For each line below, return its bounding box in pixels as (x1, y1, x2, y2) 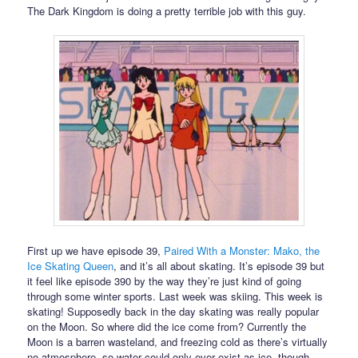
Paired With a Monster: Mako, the (164, 242, 320, 258)
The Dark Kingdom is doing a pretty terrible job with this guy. (27, 2, 307, 18)
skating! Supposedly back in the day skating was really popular (27, 303, 320, 319)
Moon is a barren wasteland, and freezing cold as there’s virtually (27, 333, 328, 349)
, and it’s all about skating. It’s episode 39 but (113, 257, 325, 273)
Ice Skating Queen (27, 257, 114, 273)
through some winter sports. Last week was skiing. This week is (27, 288, 324, 304)
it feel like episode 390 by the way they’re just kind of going (27, 272, 302, 288)
